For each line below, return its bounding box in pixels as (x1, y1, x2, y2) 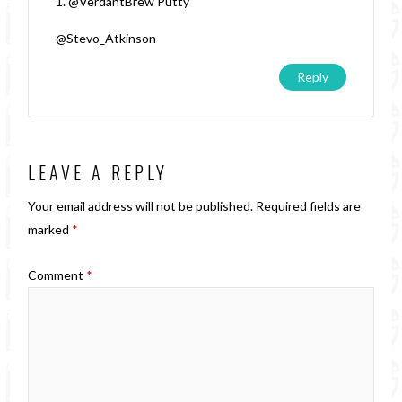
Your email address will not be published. (28, 197, 254, 214)
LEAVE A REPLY (28, 158, 169, 186)
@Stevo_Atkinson (56, 30, 157, 46)
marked (28, 221, 73, 237)
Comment (28, 267, 87, 283)
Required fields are (256, 197, 362, 214)
